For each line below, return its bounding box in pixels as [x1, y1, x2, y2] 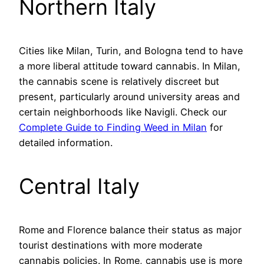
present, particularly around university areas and [19, 91, 240, 103]
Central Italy [19, 173, 140, 200]
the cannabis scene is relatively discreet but [19, 75, 219, 88]
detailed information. [19, 137, 113, 149]
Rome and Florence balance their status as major [19, 224, 242, 236]
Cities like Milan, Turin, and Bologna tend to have [19, 45, 243, 57]
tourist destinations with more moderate [19, 239, 202, 252]
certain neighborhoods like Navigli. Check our [19, 106, 227, 118]
